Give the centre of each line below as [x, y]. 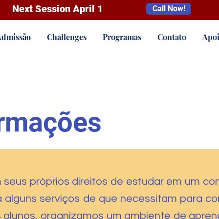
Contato [172, 37]
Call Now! [169, 9]
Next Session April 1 [58, 9]
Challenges [67, 37]
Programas [122, 37]
